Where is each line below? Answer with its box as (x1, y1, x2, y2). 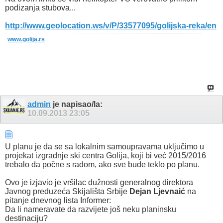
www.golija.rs (7, 35, 45, 43)
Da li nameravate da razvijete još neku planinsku (5, 205, 176, 214)
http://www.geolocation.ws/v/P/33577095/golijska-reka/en (5, 21, 217, 30)
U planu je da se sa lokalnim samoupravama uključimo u (5, 142, 204, 151)
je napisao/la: (51, 100, 103, 109)
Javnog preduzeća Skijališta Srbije (5, 187, 129, 196)
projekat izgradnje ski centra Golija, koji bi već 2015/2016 (5, 151, 206, 160)
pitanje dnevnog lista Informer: (5, 196, 111, 205)
